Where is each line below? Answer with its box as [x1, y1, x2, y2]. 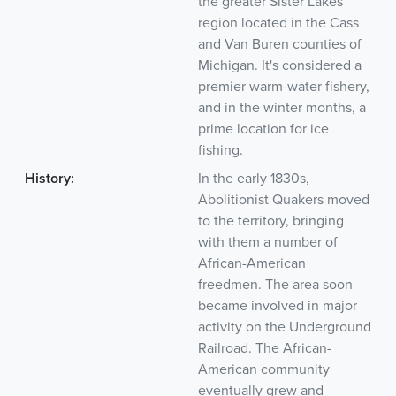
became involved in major [198, 296, 357, 315]
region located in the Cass [198, 13, 359, 32]
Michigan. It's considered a [198, 56, 362, 74]
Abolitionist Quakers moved [198, 190, 369, 209]
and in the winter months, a [198, 98, 366, 117]
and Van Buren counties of [198, 34, 362, 53]
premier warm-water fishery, [198, 77, 369, 95]
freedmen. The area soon [198, 275, 353, 293]
